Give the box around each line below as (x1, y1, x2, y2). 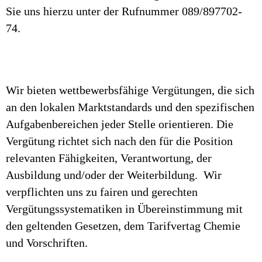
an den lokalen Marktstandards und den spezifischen (6, 101, 254, 113)
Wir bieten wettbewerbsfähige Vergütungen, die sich (6, 84, 254, 96)
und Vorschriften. (6, 236, 88, 249)
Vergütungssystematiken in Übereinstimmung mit (6, 202, 243, 215)
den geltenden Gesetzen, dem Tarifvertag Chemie (6, 219, 240, 232)
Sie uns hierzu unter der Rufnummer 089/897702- (6, 5, 242, 18)
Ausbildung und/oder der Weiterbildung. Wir (6, 168, 222, 181)
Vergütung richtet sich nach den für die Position (6, 135, 233, 147)
